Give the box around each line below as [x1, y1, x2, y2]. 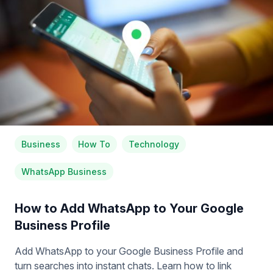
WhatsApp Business [21, 166, 107, 177]
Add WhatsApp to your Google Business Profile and [15, 245, 243, 258]
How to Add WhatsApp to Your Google [15, 201, 244, 216]
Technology [128, 138, 179, 149]
